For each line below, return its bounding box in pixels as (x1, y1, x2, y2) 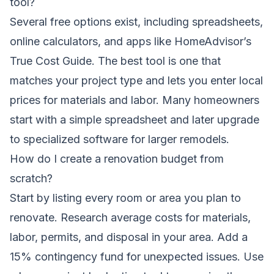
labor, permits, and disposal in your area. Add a (10, 230, 248, 243)
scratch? (10, 171, 53, 185)
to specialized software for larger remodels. (10, 132, 229, 146)
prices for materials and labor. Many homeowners (10, 93, 259, 106)
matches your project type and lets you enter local (10, 73, 263, 87)
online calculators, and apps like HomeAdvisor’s (10, 34, 251, 48)
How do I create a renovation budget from (10, 152, 224, 165)
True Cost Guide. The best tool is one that (10, 54, 221, 67)
